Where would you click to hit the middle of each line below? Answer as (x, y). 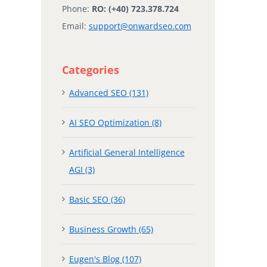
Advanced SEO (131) (108, 92)
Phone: (77, 8)
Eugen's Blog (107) (105, 259)
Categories (90, 69)
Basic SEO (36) (97, 199)
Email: (75, 26)
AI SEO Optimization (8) (115, 122)
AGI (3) (82, 169)
